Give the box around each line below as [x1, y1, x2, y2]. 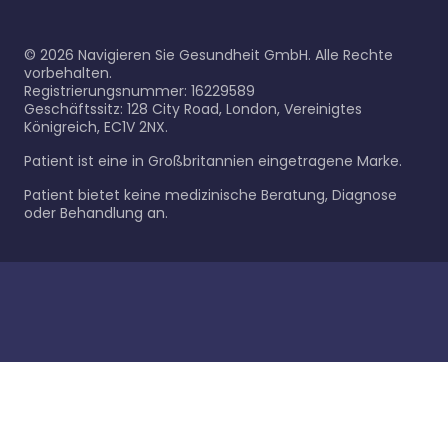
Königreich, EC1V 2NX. [24, 117, 168, 137]
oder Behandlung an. [24, 203, 168, 223]
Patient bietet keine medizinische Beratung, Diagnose [24, 185, 397, 205]
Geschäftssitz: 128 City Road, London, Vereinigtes [24, 99, 362, 119]
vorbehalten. [24, 63, 112, 83]
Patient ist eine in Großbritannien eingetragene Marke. [24, 151, 402, 171]
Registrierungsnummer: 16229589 [24, 81, 255, 101]
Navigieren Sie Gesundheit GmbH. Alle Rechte [74, 45, 393, 65]
